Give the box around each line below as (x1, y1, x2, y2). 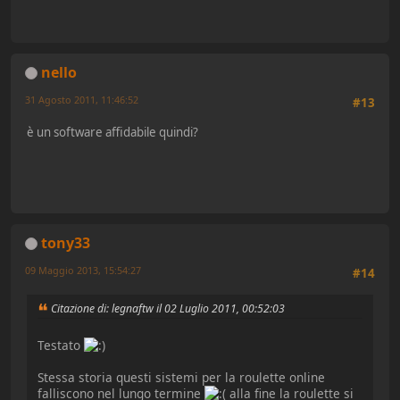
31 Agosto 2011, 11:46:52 (25, 92, 138, 106)
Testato (37, 336, 84, 354)
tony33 (41, 232, 90, 253)
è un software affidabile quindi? (27, 123, 198, 140)
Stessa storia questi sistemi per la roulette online (37, 368, 325, 386)
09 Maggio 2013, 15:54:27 (25, 262, 141, 277)
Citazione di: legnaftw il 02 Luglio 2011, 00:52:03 (51, 300, 285, 316)
